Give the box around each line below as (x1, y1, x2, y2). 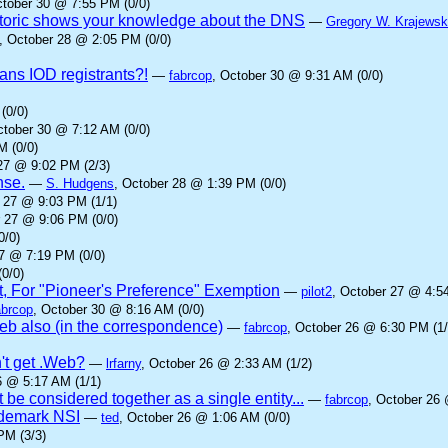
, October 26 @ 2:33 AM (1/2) (141, 356, 312, 371)
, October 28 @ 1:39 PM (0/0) (114, 176, 286, 191)
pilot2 (301, 284, 332, 299)
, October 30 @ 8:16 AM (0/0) (33, 302, 204, 317)
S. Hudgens (46, 176, 114, 191)
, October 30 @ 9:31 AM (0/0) (212, 68, 383, 83)
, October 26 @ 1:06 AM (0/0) (119, 410, 290, 425)
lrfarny (106, 356, 141, 371)
